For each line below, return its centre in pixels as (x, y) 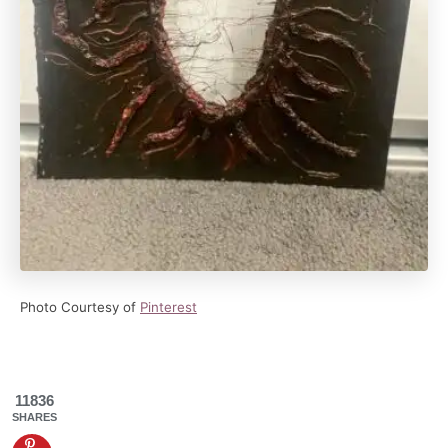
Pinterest (168, 306)
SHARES (34, 417)
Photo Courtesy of (80, 306)
